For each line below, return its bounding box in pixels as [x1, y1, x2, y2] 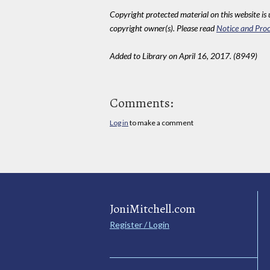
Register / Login [110, 219, 169, 230]
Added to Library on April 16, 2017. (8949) [110, 50, 257, 61]
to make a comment [128, 118, 193, 127]
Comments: [110, 93, 174, 112]
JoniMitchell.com [110, 201, 195, 218]
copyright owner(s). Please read [110, 22, 216, 33]
